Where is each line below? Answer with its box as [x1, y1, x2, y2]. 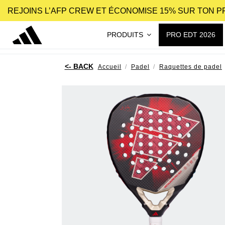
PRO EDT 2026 [166, 30, 215, 39]
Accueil [97, 63, 122, 70]
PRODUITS [106, 30, 145, 39]
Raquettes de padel [159, 63, 222, 70]
